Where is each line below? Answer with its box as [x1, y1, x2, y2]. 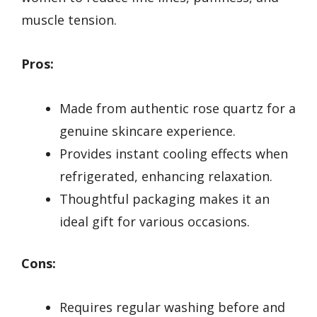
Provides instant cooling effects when [59, 144, 288, 162]
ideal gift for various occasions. [59, 212, 250, 230]
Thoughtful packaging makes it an [59, 190, 270, 207]
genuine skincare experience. [59, 122, 236, 139]
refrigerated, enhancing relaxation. [59, 167, 272, 185]
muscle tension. [21, 11, 117, 28]
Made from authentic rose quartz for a [59, 99, 296, 117]
